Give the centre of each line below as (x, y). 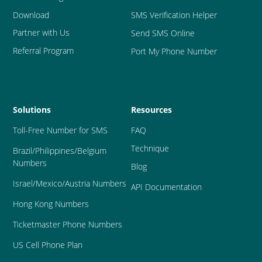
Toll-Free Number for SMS (61, 130)
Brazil (23, 151)
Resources (151, 110)
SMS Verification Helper (174, 15)
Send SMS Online (163, 33)
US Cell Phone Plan (48, 245)
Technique (150, 149)
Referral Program (44, 51)
